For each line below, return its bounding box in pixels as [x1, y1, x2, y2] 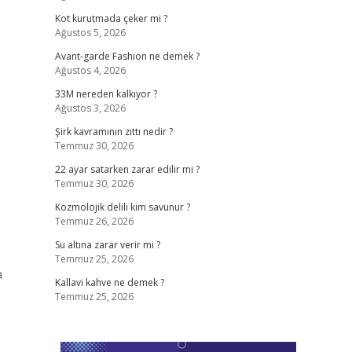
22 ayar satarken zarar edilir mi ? [54, 163, 200, 176]
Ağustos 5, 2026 [54, 26, 126, 39]
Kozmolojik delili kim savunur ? [54, 200, 190, 214]
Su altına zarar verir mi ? [54, 238, 160, 251]
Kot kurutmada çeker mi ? [54, 12, 167, 25]
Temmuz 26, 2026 [54, 214, 134, 228]
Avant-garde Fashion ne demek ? [54, 49, 200, 63]
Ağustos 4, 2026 [54, 64, 126, 77]
